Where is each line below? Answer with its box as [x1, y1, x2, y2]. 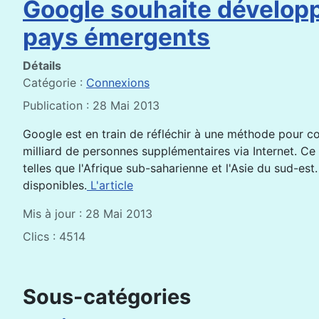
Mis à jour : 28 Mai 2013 [23, 206, 152, 221]
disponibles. [23, 178, 87, 192]
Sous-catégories [23, 284, 191, 309]
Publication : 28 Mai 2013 [23, 98, 159, 113]
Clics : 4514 [23, 229, 85, 244]
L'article [87, 178, 133, 192]
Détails [23, 58, 61, 73]
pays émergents [23, 23, 210, 51]
